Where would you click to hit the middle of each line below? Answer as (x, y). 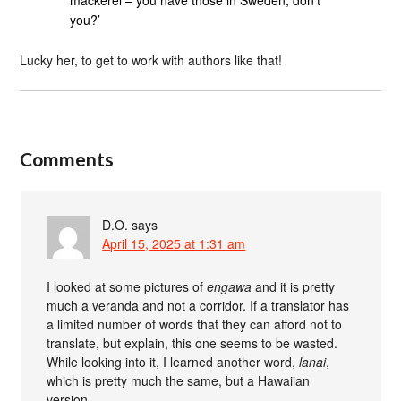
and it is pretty (294, 286)
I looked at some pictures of (127, 286)
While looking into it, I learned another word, (173, 361)
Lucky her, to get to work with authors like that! (151, 60)
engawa (230, 286)
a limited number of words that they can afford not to (195, 324)
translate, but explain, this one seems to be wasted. (192, 342)
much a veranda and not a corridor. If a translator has (198, 305)
